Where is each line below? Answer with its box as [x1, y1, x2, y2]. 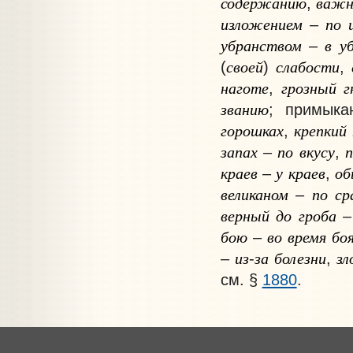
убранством [220, 34, 302, 57]
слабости [275, 55, 340, 78]
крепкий [293, 119, 347, 142]
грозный [281, 76, 336, 99]
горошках [220, 119, 284, 142]
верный [220, 204, 269, 227]
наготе [220, 76, 269, 99]
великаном [220, 183, 288, 206]
